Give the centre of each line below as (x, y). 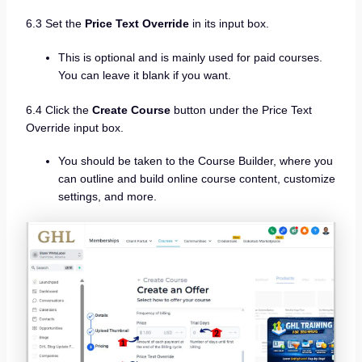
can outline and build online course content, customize (196, 179)
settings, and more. (107, 197)
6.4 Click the (59, 109)
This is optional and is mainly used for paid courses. (190, 57)
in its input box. (229, 24)
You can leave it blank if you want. (144, 75)
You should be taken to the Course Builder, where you (195, 161)
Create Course (131, 109)
